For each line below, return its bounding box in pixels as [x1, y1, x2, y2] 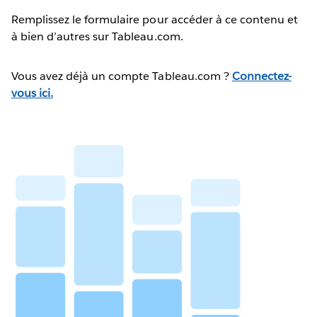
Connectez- [231, 68, 292, 83]
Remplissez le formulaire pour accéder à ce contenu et [11, 11, 299, 27]
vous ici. [11, 85, 54, 100]
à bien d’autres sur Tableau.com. [11, 28, 183, 44]
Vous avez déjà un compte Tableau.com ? [11, 68, 232, 83]
